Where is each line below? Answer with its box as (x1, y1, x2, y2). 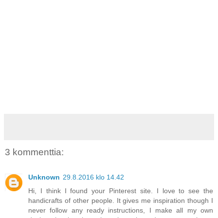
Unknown (28, 173, 60, 182)
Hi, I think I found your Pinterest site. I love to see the (28, 187, 213, 195)
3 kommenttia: (5, 147, 64, 158)
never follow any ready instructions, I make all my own (28, 206, 213, 215)
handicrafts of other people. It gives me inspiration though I (28, 197, 213, 205)
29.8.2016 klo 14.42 (63, 173, 124, 182)
